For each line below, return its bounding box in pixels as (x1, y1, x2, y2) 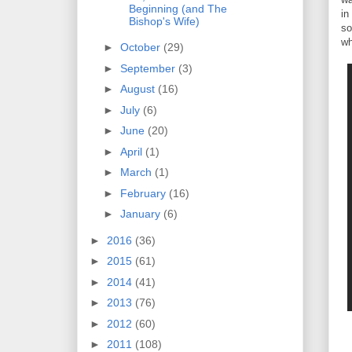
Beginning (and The (128, 2, 227, 15)
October (119, 41, 163, 54)
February (119, 186, 169, 200)
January (119, 207, 163, 221)
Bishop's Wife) (128, 14, 200, 27)
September (119, 61, 178, 75)
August (119, 82, 158, 96)
